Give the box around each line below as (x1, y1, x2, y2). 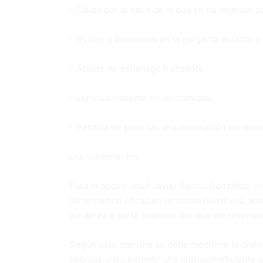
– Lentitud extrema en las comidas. (69, 92, 213, 103)
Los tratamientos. (69, 150, 141, 162)
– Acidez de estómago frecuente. (69, 62, 206, 74)
